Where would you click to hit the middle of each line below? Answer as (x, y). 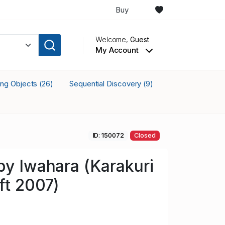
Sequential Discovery (106, 84)
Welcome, (113, 39)
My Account (118, 50)
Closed (145, 135)
